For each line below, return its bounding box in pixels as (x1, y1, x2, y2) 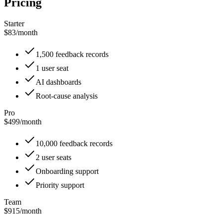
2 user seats (36, 153, 71, 162)
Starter (4, 19, 24, 28)
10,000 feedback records (36, 139, 112, 148)
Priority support (36, 180, 84, 189)
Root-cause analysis (36, 91, 98, 100)
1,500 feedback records (36, 50, 109, 58)
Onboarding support (36, 166, 99, 175)
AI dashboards (36, 77, 81, 86)
